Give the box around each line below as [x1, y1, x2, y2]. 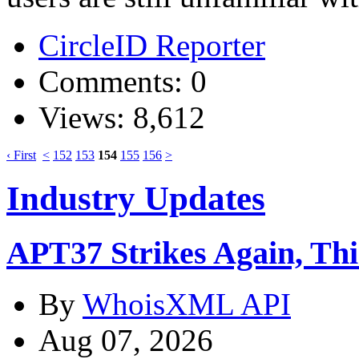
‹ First [6, 147, 36, 162]
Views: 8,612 [38, 99, 205, 135]
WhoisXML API [83, 287, 291, 322]
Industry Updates [6, 179, 265, 217]
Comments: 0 [38, 63, 207, 99]
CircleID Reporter [38, 27, 265, 63]
